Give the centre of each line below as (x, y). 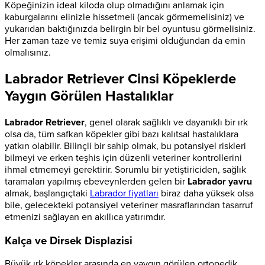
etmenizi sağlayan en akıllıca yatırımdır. (85, 217)
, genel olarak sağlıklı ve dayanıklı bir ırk (166, 122)
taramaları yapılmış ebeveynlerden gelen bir (96, 181)
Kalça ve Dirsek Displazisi (69, 240)
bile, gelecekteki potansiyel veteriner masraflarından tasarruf (129, 205)
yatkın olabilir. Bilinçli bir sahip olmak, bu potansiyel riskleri (125, 146)
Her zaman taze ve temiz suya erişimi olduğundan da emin (125, 41)
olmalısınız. (28, 53)
